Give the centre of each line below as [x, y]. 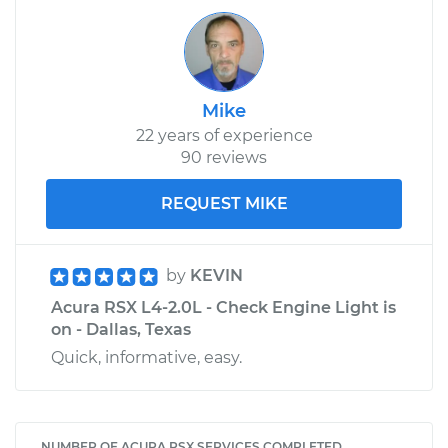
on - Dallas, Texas [121, 329]
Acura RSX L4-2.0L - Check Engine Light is [223, 307]
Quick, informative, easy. [146, 357]
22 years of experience [224, 135]
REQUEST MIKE [224, 203]
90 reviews [224, 157]
